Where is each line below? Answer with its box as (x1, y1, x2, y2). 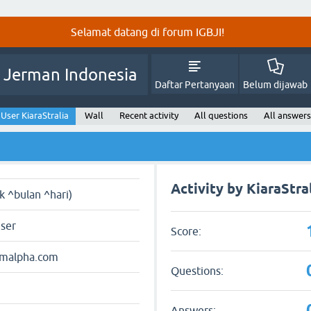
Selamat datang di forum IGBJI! (70, 26, 224, 38)
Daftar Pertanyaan (155, 79, 235, 90)
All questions (194, 110, 248, 121)
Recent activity (119, 110, 178, 121)
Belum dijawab (243, 79, 308, 90)
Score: (171, 224, 202, 237)
